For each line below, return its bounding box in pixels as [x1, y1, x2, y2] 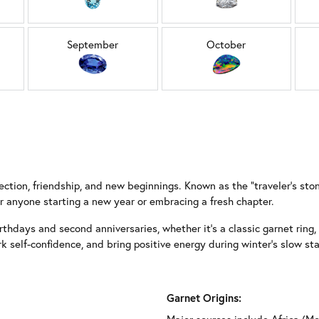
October [206, 37, 246, 51]
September [67, 37, 119, 51]
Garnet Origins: [167, 291, 241, 305]
